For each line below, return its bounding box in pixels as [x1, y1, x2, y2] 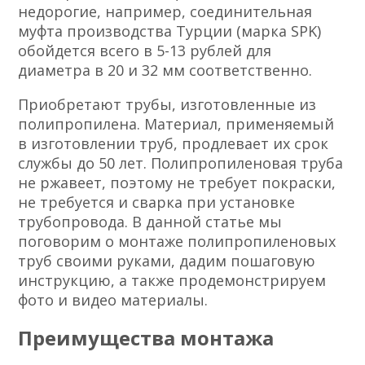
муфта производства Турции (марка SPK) [18, 20, 322, 41]
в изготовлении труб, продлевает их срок [18, 133, 329, 153]
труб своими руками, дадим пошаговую [18, 250, 316, 270]
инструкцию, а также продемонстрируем [18, 270, 327, 290]
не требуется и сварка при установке [18, 191, 296, 212]
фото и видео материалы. [18, 289, 209, 310]
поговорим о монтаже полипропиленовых [18, 231, 336, 251]
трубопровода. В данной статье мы [18, 211, 283, 231]
